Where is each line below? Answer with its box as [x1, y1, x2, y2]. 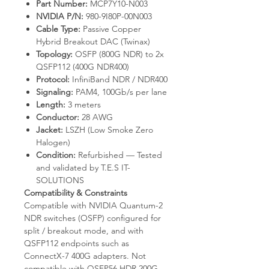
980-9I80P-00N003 [83, 10, 152, 22]
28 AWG [79, 111, 113, 122]
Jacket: [36, 124, 63, 135]
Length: [36, 98, 65, 110]
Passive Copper [80, 23, 141, 34]
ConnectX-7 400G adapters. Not [24, 250, 146, 261]
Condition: [36, 149, 76, 160]
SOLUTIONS [36, 174, 84, 186]
